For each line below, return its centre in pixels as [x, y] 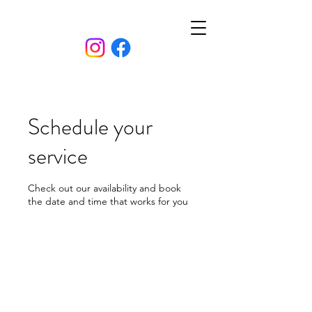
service [58, 156]
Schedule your [90, 127]
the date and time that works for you [108, 201]
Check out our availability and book [104, 188]
